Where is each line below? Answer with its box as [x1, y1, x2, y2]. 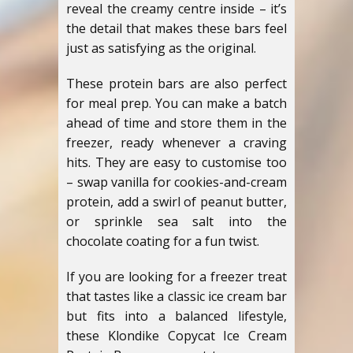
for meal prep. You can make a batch [66, 95, 287, 112]
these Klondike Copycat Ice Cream [66, 327, 287, 344]
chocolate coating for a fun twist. [66, 232, 259, 250]
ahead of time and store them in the [66, 114, 287, 132]
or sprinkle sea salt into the [66, 213, 287, 230]
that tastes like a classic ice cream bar [66, 288, 287, 305]
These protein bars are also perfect [66, 75, 287, 92]
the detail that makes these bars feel [66, 20, 287, 37]
